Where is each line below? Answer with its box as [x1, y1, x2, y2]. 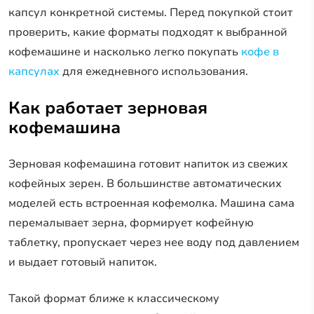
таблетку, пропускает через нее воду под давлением [8, 234, 299, 250]
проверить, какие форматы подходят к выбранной [8, 24, 287, 40]
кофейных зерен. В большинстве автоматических [8, 175, 282, 191]
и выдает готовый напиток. [8, 254, 157, 270]
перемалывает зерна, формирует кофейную [8, 214, 254, 231]
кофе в [238, 43, 279, 60]
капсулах [8, 63, 60, 79]
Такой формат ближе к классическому [8, 290, 219, 306]
